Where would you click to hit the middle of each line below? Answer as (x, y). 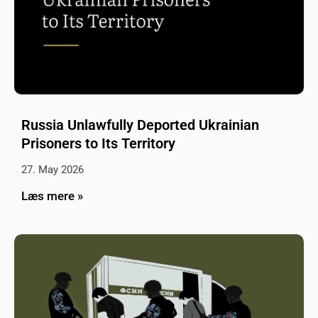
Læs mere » (52, 196)
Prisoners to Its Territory (98, 144)
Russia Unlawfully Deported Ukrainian (140, 125)
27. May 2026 (53, 170)
